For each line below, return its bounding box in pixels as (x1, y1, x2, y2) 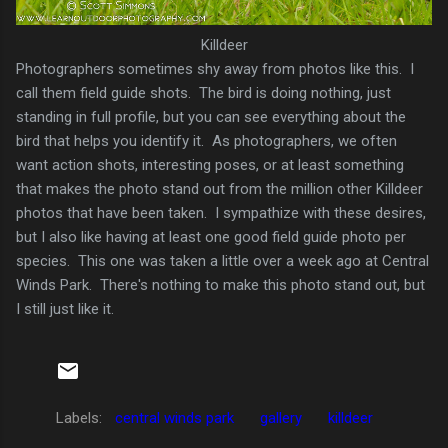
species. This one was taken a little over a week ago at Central (16, 251, 429, 270)
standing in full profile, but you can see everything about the (16, 107, 406, 126)
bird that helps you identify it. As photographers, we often (16, 131, 397, 150)
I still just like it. (16, 299, 114, 318)
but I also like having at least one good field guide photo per (16, 227, 406, 246)
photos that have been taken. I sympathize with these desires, (16, 203, 426, 222)
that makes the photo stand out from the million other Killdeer (16, 179, 423, 198)
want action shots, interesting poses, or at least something (16, 155, 404, 174)
